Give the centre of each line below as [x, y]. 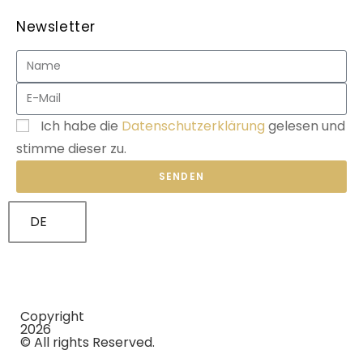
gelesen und [305, 126]
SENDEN [181, 176]
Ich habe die [81, 126]
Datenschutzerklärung [193, 126]
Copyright [52, 316]
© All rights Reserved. [88, 342]
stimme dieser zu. [71, 148]
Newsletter [56, 26]
